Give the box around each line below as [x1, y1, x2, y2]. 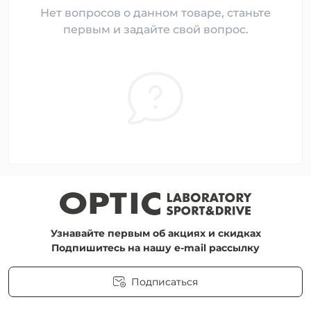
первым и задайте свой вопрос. [62, 23, 249, 36]
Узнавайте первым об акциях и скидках [50, 227, 261, 239]
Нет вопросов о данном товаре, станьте [40, 6, 271, 19]
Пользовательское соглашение [80, 295, 215, 305]
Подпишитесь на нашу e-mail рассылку [51, 242, 260, 254]
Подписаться [131, 276, 198, 288]
